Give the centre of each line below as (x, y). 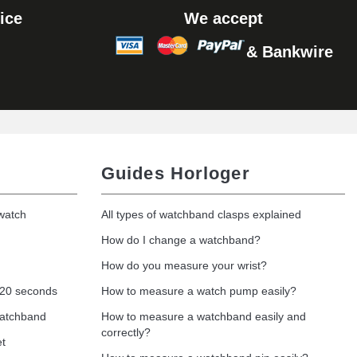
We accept (223, 19)
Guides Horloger (176, 174)
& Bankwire (289, 52)
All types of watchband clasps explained (201, 215)
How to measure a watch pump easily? (199, 291)
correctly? (126, 333)
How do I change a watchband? (181, 240)
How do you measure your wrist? (184, 266)
